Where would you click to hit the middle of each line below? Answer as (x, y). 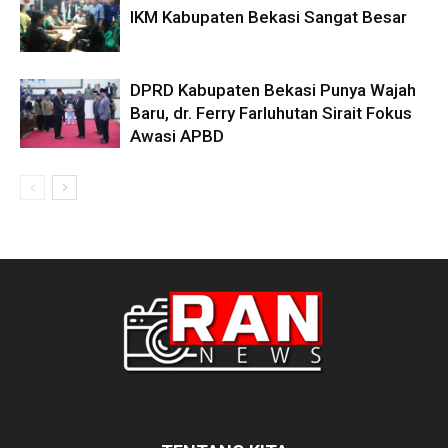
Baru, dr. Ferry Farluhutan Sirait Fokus (271, 112)
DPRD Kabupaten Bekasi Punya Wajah (273, 89)
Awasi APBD (177, 135)
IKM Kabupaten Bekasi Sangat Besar (268, 16)
